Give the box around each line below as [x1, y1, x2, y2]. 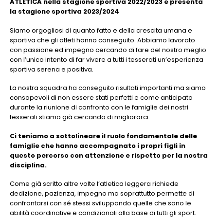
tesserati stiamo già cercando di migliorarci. [10, 112, 150, 122]
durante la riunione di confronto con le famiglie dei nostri [10, 103, 188, 112]
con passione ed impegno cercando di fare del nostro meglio [10, 45, 206, 54]
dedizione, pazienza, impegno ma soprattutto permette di [10, 189, 194, 199]
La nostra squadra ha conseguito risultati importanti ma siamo [10, 83, 206, 93]
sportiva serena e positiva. [10, 64, 93, 74]
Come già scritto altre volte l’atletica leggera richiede [10, 179, 179, 189]
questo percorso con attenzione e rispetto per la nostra [10, 150, 208, 160]
